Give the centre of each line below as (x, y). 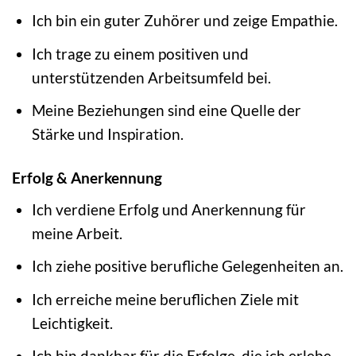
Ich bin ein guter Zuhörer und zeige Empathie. (184, 21)
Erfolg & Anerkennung (87, 178)
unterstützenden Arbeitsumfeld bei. (151, 77)
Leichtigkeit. (72, 323)
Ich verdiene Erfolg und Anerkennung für (168, 209)
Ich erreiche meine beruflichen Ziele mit (165, 299)
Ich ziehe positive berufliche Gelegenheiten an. (187, 266)
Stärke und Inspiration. (107, 134)
